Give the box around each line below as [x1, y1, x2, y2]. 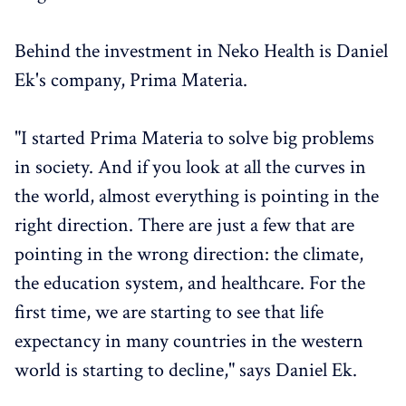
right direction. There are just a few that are [14, 211, 354, 238]
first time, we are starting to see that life [14, 298, 324, 325]
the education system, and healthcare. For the [14, 269, 365, 296]
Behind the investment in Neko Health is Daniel [14, 37, 388, 64]
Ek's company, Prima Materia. [14, 66, 247, 93]
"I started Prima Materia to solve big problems [14, 124, 374, 151]
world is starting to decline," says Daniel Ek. [14, 356, 357, 383]
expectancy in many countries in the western [14, 327, 363, 354]
